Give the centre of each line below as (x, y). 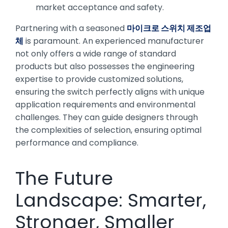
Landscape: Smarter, (111, 200)
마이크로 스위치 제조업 (169, 28)
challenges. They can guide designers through (107, 117)
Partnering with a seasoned (71, 28)
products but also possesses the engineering (105, 66)
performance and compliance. (77, 142)
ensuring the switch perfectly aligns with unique (110, 92)
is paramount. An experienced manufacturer (114, 41)
